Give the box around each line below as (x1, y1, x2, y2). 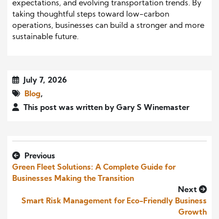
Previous (22, 153, 55, 161)
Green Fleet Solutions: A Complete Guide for (12, 164, 175, 172)
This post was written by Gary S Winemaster (22, 104, 189, 112)
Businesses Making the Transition (12, 175, 134, 183)
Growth (178, 209, 207, 217)
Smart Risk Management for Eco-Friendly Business (22, 197, 207, 206)
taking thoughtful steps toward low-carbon (12, 11, 169, 19)
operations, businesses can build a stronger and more (12, 22, 204, 30)
